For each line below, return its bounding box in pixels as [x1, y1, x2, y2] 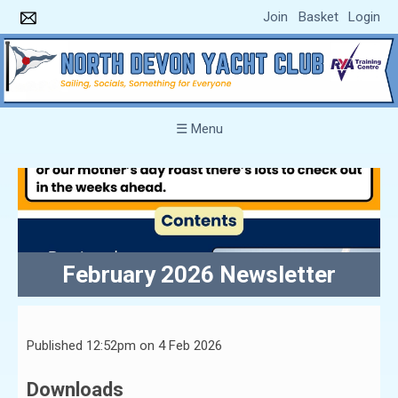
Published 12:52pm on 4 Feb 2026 [27, 337, 222, 354]
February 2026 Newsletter [62, 261, 336, 289]
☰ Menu [175, 120, 223, 137]
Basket [298, 9, 338, 25]
